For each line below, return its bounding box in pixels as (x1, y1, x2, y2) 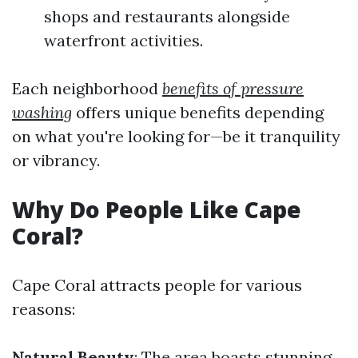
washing (12, 102, 72, 122)
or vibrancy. (12, 150, 100, 170)
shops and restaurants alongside (44, 6, 290, 26)
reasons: (12, 299, 75, 319)
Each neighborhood (12, 78, 162, 98)
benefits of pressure (162, 78, 304, 98)
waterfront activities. (44, 30, 203, 50)
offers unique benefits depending (72, 102, 324, 122)
